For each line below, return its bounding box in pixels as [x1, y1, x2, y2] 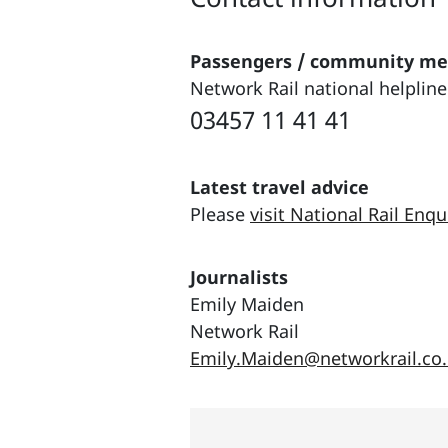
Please [190, 201, 250, 226]
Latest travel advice [190, 174, 369, 199]
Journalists [190, 264, 288, 289]
